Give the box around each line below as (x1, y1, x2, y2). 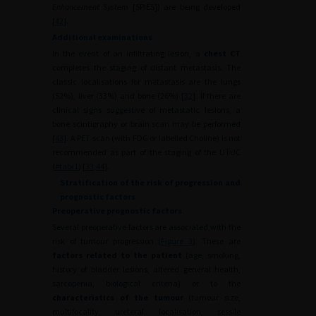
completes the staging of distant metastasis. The (52, 62, 241, 73)
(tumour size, (183, 292, 241, 303)
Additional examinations (52, 32, 152, 42)
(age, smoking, (182, 250, 241, 260)
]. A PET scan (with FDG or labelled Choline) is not (63, 133, 241, 143)
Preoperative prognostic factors (52, 205, 182, 216)
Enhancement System (52, 1, 129, 12)
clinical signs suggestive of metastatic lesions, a (52, 104, 241, 115)
